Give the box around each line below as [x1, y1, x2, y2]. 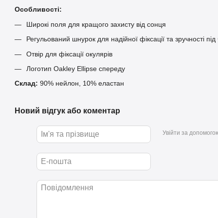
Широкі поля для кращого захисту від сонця [26, 20, 166, 28]
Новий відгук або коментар [15, 107, 120, 115]
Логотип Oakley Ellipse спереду [26, 64, 125, 73]
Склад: [15, 79, 38, 88]
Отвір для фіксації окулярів [26, 50, 112, 58]
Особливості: [15, 5, 62, 14]
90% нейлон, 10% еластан [38, 79, 124, 88]
